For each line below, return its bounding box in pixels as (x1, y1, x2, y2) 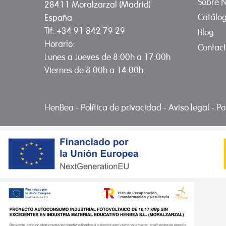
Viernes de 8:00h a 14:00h (44, 64, 143, 75)
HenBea (44, 101, 76, 112)
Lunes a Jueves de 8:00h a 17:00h (44, 51, 171, 62)
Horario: (44, 38, 75, 49)
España (44, 12, 72, 23)
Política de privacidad (81, 101, 163, 112)
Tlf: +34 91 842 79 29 (44, 25, 125, 36)
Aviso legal (168, 101, 211, 112)
